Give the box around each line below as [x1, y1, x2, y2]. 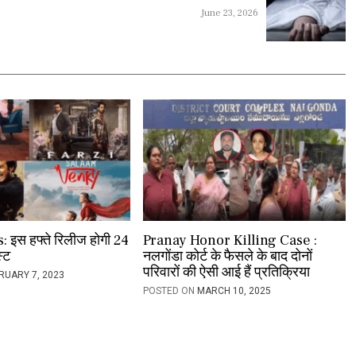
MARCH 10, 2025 [196, 285, 271, 297]
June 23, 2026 [200, 7, 258, 20]
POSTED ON [142, 285, 197, 297]
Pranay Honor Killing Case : [142, 231, 317, 250]
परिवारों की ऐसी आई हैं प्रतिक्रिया [142, 263, 310, 282]
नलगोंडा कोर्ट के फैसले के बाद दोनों [142, 247, 312, 266]
